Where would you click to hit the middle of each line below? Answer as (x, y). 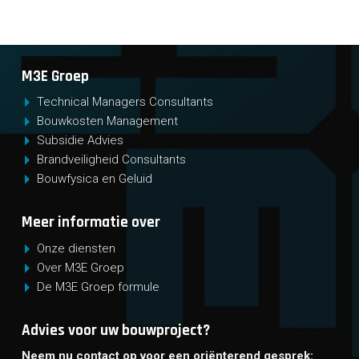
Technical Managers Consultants (125, 102)
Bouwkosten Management (108, 121)
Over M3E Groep (81, 267)
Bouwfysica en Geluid (95, 179)
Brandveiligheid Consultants (112, 160)
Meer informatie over (91, 223)
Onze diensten (77, 248)
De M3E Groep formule (99, 286)
